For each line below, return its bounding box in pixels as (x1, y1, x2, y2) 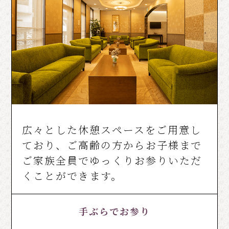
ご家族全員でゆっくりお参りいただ (22, 153, 202, 168)
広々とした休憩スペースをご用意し (22, 122, 202, 138)
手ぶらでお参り (79, 204, 150, 218)
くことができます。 (22, 168, 123, 184)
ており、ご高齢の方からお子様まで (22, 138, 202, 153)
